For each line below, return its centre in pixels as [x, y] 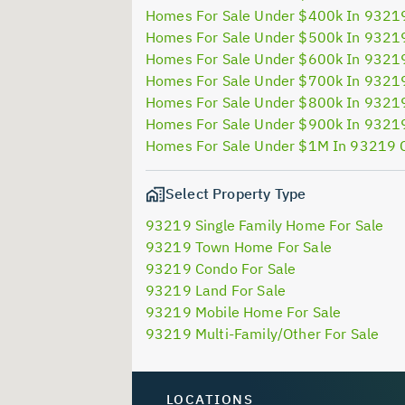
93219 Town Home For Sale [239, 247]
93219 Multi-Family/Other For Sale [263, 334]
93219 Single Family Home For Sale [265, 226]
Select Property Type [236, 193]
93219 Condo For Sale [221, 269]
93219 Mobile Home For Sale [244, 312]
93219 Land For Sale [216, 291]
